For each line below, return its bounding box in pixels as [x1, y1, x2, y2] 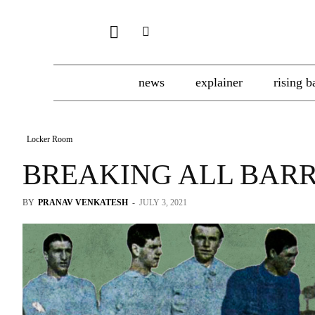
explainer [195, 75, 243, 89]
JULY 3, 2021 [139, 198, 187, 207]
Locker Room [27, 134, 72, 144]
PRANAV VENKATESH [38, 198, 128, 207]
